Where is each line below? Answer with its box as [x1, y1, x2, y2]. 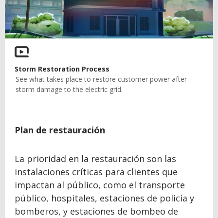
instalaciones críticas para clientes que [15, 165, 178, 178]
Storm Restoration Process [15, 64, 109, 73]
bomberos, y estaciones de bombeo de [15, 205, 178, 217]
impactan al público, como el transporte [15, 179, 185, 191]
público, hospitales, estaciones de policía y [15, 192, 194, 204]
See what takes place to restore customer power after [16, 74, 187, 84]
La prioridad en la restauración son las [15, 152, 176, 164]
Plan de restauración [15, 124, 105, 136]
